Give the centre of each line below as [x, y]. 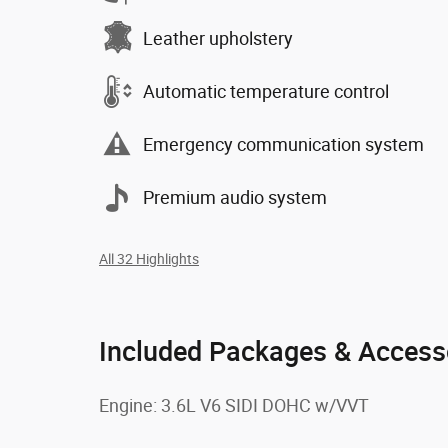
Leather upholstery [218, 38]
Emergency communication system [283, 144]
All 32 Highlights [149, 259]
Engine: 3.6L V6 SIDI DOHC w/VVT [234, 405]
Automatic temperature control [266, 91]
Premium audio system [235, 197]
